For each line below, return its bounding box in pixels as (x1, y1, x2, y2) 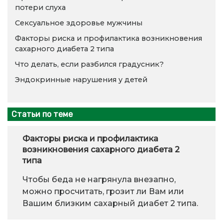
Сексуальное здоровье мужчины (15, 18, 142, 28)
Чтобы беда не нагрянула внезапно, (22, 174, 176, 184)
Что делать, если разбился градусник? (15, 60, 164, 69)
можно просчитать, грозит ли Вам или (22, 186, 184, 196)
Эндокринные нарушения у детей (15, 75, 147, 85)
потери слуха (15, 3, 66, 12)
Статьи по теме (11, 109, 73, 119)
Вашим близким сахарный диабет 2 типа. (22, 198, 198, 208)
